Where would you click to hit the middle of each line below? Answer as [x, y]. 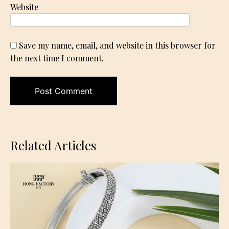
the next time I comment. [57, 58]
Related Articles [53, 145]
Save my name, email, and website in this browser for [117, 45]
